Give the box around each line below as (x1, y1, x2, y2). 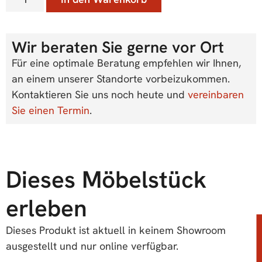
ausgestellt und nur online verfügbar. (6, 239, 178, 253)
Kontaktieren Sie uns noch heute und (12, 87, 188, 101)
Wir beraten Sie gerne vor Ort (12, 36, 224, 57)
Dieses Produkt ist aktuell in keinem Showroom (6, 223, 226, 237)
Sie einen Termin (12, 103, 89, 117)
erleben (6, 192, 87, 223)
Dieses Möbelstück (6, 163, 206, 195)
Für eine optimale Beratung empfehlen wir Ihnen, (12, 56, 241, 70)
